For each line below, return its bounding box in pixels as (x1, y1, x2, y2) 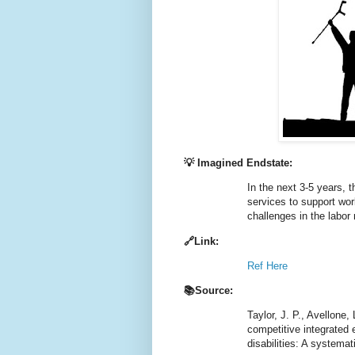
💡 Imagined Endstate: (184, 157, 296, 170)
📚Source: (184, 284, 233, 297)
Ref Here (247, 259, 288, 272)
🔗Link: (184, 235, 219, 247)
